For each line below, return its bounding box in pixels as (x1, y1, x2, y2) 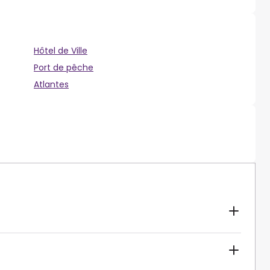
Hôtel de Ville (34, 45, 87, 57)
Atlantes (34, 78, 69, 91)
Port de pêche (34, 61, 93, 74)
